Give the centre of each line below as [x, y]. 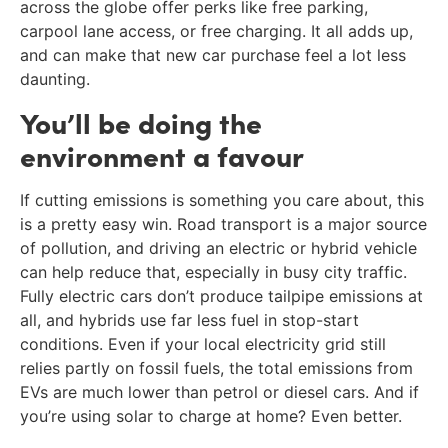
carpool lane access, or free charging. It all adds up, [216, 31]
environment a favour [162, 154]
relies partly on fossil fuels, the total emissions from [216, 367]
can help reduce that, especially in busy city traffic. [213, 271]
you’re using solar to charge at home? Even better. [211, 415]
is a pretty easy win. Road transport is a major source [223, 223]
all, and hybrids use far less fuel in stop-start [189, 319]
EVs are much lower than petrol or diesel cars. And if [219, 391]
